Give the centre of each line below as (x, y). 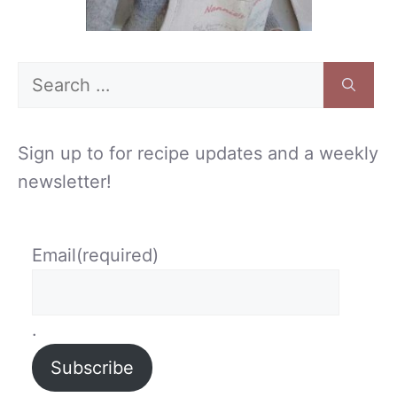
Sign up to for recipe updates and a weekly (198, 153)
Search (46, 75)
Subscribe (92, 368)
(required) (117, 255)
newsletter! (65, 182)
